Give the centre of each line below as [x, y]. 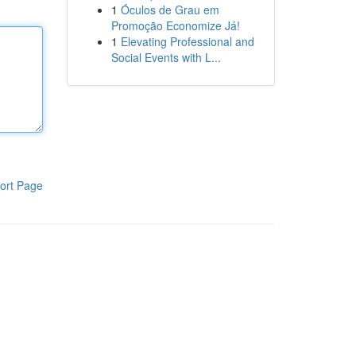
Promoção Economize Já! [175, 25]
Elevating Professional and [187, 41]
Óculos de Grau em [170, 10]
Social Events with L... [166, 57]
